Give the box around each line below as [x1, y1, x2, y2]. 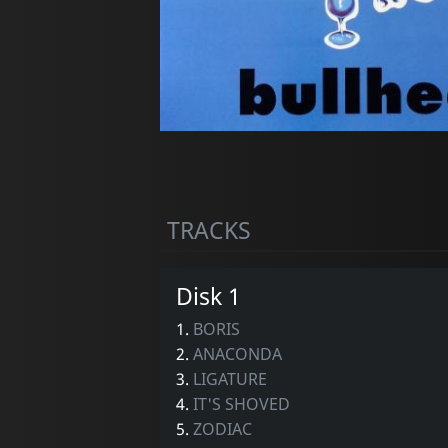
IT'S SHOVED [192, 392, 290, 415]
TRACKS [166, 213, 251, 246]
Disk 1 [175, 279, 241, 312]
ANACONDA [192, 342, 282, 365]
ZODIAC [192, 417, 252, 440]
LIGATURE [192, 367, 267, 390]
